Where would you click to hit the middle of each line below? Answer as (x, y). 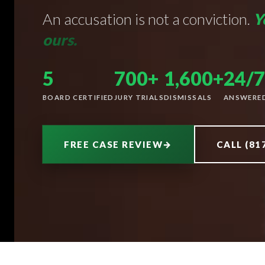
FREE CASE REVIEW (114, 145)
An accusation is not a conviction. (148, 19)
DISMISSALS (188, 98)
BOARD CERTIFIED (78, 98)
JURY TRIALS (139, 98)
